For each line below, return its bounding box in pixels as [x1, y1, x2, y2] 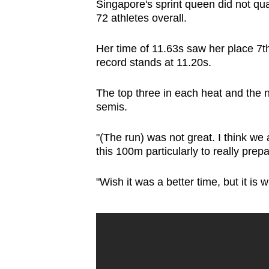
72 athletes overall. [95, 12, 187, 25]
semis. [95, 101, 127, 113]
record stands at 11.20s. [95, 56, 211, 69]
